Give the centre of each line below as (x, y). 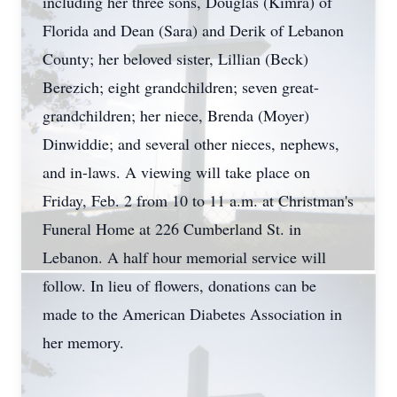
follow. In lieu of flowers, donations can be (179, 285)
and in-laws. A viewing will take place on (176, 172)
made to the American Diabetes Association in (192, 314)
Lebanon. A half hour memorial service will (184, 257)
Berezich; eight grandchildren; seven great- (181, 87)
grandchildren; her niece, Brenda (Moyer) (176, 115)
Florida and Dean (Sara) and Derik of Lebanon (193, 30)
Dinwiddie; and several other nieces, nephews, (191, 144)
